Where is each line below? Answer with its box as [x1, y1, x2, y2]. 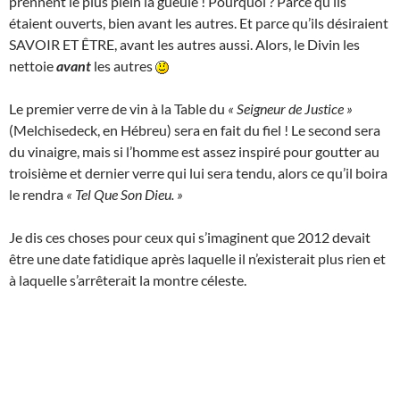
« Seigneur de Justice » [228, 99, 353, 117]
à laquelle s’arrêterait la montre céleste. [9, 271, 246, 288]
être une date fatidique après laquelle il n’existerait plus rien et [9, 249, 386, 267]
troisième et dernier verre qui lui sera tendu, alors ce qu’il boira [9, 163, 387, 181]
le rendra [9, 185, 66, 203]
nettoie [9, 56, 56, 74]
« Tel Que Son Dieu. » [66, 185, 183, 203]
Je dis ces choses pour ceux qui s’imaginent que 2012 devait [9, 228, 371, 246]
